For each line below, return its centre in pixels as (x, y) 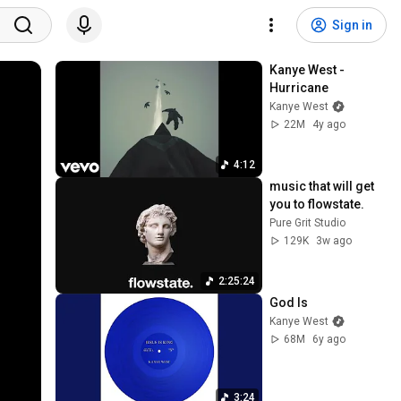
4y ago (329, 124)
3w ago (334, 240)
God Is (289, 302)
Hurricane (299, 88)
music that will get (322, 186)
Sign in (352, 25)
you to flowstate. (317, 204)
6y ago (329, 339)
